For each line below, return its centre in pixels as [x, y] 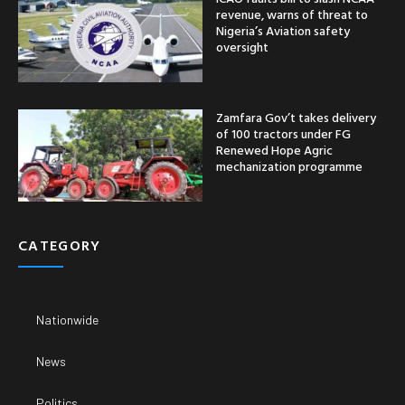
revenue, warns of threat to [292, 14]
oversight [242, 46]
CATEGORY [60, 245]
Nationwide [67, 319]
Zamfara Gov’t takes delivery [296, 117]
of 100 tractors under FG [283, 133]
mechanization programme [289, 165]
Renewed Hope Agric [274, 149]
